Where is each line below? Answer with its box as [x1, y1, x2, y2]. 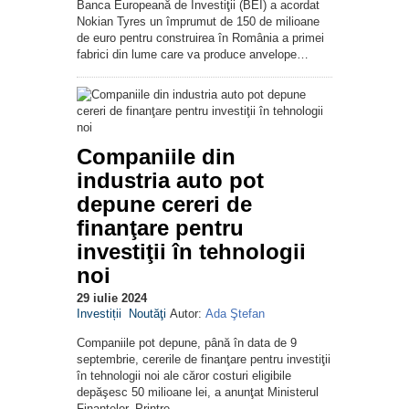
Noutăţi [129, 307, 166, 321]
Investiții [77, 307, 121, 321]
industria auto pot [77, 168, 264, 194]
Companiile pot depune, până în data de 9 [77, 336, 297, 351]
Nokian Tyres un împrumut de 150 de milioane [77, 15, 320, 29]
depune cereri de [77, 192, 252, 217]
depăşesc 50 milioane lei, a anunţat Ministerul [77, 385, 319, 400]
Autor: [170, 307, 205, 321]
